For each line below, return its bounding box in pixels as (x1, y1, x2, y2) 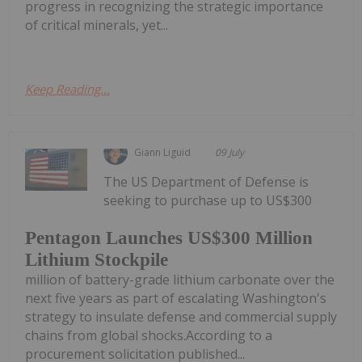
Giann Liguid (134, 145, 192, 160)
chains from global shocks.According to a (25, 326, 272, 344)
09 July (215, 145, 245, 160)
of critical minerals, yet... (25, 16, 168, 35)
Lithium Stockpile (25, 249, 168, 270)
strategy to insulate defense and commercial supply (25, 307, 337, 326)
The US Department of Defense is (103, 173, 309, 192)
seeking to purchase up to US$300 (103, 192, 313, 210)
